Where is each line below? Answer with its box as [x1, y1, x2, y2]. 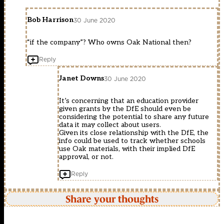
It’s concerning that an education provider [59, 96, 198, 105]
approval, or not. [59, 152, 113, 161]
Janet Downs [59, 74, 104, 83]
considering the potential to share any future [59, 112, 209, 121]
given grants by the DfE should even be [59, 104, 191, 113]
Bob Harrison [27, 15, 73, 24]
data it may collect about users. [59, 120, 161, 129]
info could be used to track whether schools [59, 136, 205, 145]
